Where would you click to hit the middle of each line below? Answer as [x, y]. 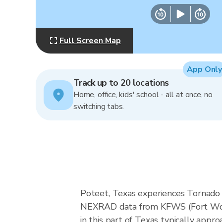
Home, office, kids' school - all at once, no [143, 95]
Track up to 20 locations [121, 83]
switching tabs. [99, 107]
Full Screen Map [90, 41]
